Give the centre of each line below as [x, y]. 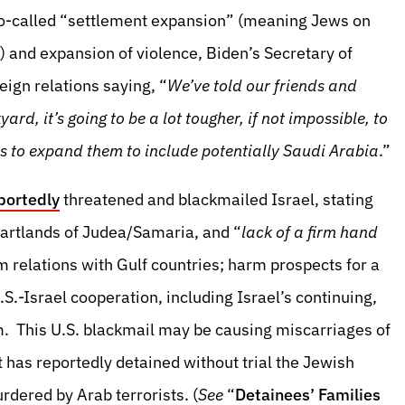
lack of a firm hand [310, 232]
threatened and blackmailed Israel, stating [217, 199]
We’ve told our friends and [262, 85]
